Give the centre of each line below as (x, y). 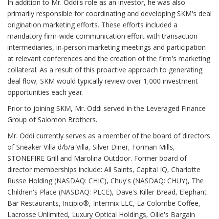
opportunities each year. (45, 92)
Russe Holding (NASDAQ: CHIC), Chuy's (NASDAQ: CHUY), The (106, 181)
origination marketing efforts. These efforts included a (92, 25)
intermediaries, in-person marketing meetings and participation (107, 47)
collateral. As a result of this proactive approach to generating (105, 70)
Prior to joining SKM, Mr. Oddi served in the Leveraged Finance (107, 108)
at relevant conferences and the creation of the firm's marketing (109, 58)
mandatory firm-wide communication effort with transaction (102, 36)
